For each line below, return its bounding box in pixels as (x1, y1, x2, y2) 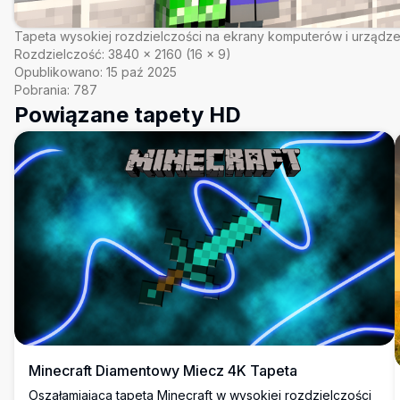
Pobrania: (14, 82, 70, 97)
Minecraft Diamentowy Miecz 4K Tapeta (29, 361, 297, 379)
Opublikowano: (14, 64, 103, 79)
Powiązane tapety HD (14, 102, 241, 128)
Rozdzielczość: (14, 46, 104, 62)
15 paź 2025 (106, 64, 177, 79)
